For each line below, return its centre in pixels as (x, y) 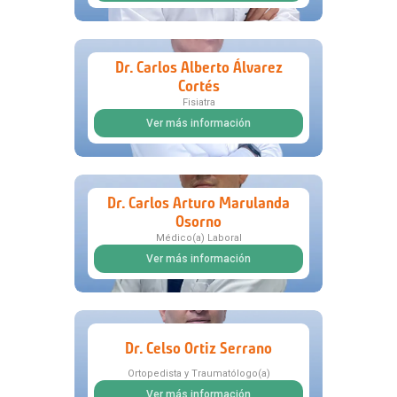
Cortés (198, 86)
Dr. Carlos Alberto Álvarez (198, 68)
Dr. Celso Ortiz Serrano (198, 348)
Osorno (198, 222)
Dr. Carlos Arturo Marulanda (198, 203)
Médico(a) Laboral (198, 238)
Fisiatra (198, 103)
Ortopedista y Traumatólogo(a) (198, 374)
